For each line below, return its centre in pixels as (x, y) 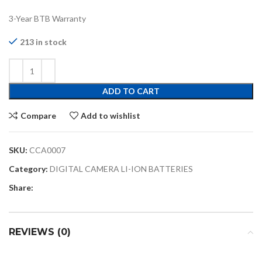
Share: (21, 188)
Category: (28, 169)
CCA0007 (47, 150)
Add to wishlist (111, 115)
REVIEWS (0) (40, 232)
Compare (38, 115)
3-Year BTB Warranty (47, 19)
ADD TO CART (131, 91)
